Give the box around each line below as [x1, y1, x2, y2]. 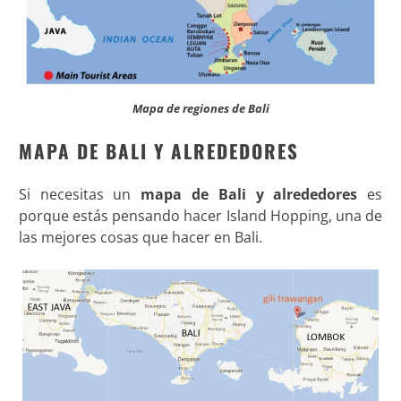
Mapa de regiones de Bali [132, 99, 269, 116]
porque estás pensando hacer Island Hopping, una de [18, 205, 383, 226]
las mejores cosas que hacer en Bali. [18, 226, 262, 247]
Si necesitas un [18, 183, 141, 204]
